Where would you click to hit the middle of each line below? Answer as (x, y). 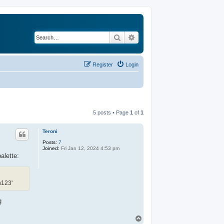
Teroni (50, 131)
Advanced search (162, 37)
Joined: (51, 148)
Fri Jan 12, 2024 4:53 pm (89, 148)
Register (103, 64)
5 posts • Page (111, 112)
